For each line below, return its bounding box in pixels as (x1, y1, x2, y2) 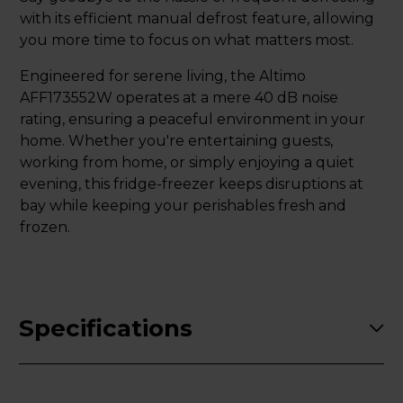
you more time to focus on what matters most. (20, 31, 354, 49)
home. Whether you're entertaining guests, (20, 131, 333, 149)
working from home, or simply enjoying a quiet (20, 153, 354, 171)
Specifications (19, 313, 193, 343)
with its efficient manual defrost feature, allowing (20, 9, 374, 27)
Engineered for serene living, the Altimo (20, 67, 306, 85)
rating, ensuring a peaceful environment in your (20, 110, 365, 128)
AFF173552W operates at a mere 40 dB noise (20, 88, 338, 106)
